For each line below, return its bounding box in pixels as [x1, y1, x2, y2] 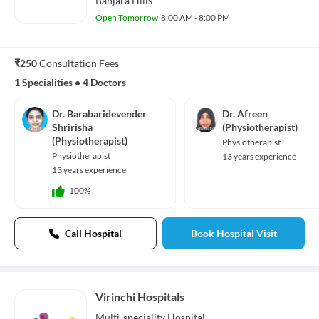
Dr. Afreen [222, 108, 268, 120]
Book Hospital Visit [190, 227, 277, 240]
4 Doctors [83, 76, 126, 89]
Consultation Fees [39, 57, 119, 70]
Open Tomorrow [95, 12, 158, 23]
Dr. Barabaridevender [52, 108, 147, 120]
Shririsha [52, 121, 93, 134]
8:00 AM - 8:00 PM [161, 12, 230, 23]
